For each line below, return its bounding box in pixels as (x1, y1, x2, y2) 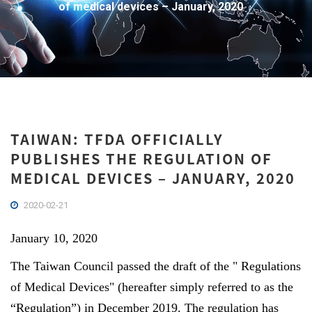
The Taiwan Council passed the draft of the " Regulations (10, 259, 301, 273)
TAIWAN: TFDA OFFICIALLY (10, 129, 224, 149)
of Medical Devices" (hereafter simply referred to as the (10, 280, 293, 294)
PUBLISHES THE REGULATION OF (10, 148, 272, 169)
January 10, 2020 (10, 231, 97, 245)
